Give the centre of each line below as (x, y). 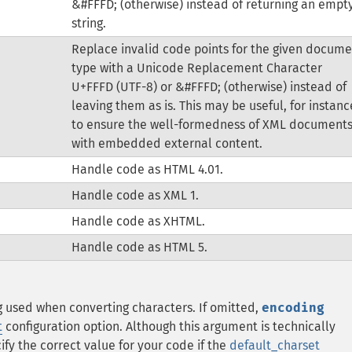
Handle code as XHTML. (138, 221)
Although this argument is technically (231, 326)
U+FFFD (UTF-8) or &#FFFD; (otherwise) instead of (209, 87)
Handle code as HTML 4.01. (147, 169)
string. (88, 23)
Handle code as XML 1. (135, 195)
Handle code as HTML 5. (139, 247)
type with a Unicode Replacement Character (196, 68)
